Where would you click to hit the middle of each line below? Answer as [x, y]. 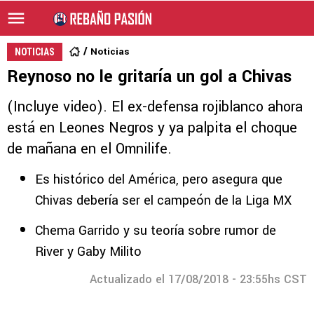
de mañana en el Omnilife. [89, 149]
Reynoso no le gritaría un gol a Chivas [149, 77]
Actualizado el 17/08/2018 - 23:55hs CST [198, 279]
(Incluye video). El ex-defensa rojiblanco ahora [155, 107]
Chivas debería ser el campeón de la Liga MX [163, 200]
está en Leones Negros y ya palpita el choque [152, 128]
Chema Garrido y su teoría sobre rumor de [156, 231]
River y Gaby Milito [88, 252]
